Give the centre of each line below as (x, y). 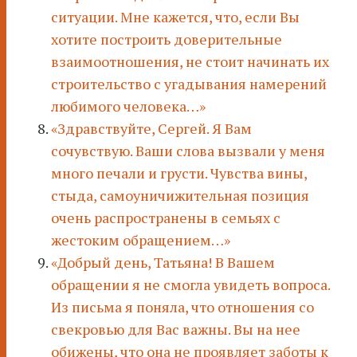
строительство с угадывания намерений (189, 84)
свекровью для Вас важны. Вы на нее (176, 330)
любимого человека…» (128, 106)
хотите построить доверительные (167, 39)
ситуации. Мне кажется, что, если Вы (175, 17)
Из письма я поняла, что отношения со (182, 307)
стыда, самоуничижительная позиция (180, 196)
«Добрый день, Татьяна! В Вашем (163, 263)
